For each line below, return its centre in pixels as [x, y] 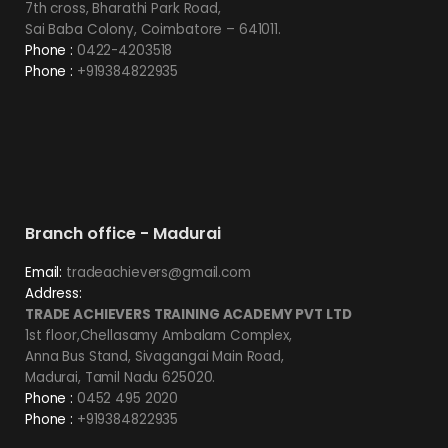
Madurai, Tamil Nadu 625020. [120, 377]
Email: [44, 272]
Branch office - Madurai [123, 233]
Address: [53, 293]
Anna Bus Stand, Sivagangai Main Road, [154, 356]
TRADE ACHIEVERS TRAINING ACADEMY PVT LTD [188, 314]
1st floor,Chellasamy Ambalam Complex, [158, 335]
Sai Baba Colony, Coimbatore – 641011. [153, 30]
